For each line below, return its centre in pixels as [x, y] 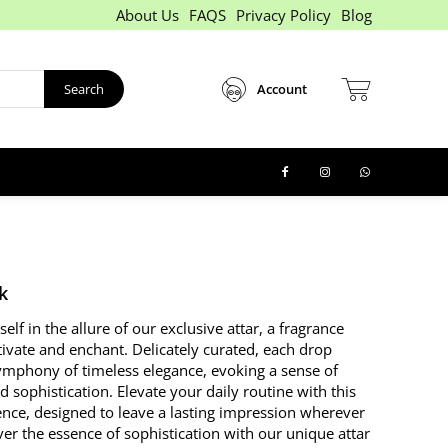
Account [282, 89]
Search [84, 88]
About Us [147, 15]
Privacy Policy [283, 15]
